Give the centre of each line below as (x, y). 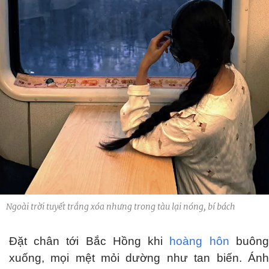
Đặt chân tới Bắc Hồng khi (89, 241)
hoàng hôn (199, 241)
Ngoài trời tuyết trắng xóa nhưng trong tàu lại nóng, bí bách (121, 207)
